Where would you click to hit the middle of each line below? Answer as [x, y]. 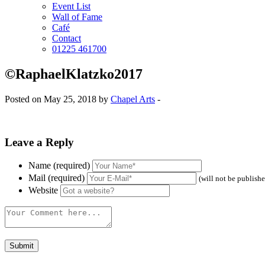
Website [43, 190]
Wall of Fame [77, 17]
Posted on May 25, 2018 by [58, 99]
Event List [71, 6]
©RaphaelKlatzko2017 [74, 74]
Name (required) [59, 166]
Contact [67, 38]
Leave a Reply [39, 142]
